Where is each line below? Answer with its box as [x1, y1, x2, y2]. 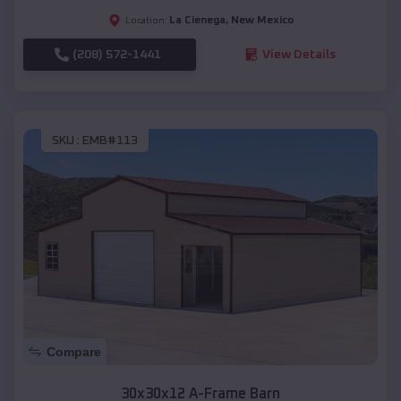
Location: [124, 15, 167, 25]
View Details [261, 47, 336, 61]
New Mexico [230, 14, 294, 26]
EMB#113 [82, 134, 138, 148]
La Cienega [168, 14, 226, 26]
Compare [47, 345, 101, 360]
